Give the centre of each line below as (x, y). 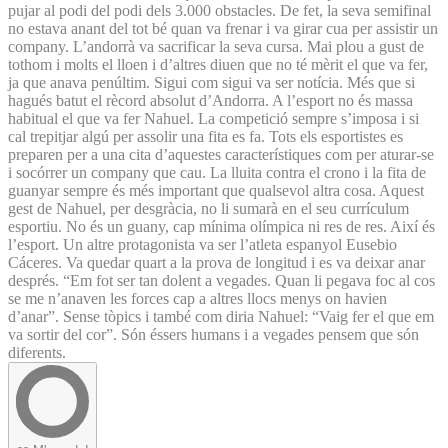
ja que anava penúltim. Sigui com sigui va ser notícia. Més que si (211, 82)
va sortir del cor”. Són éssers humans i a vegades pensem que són (213, 334)
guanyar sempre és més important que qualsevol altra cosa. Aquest (216, 190)
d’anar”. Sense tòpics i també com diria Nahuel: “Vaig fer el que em (221, 316)
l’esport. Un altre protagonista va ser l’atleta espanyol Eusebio (202, 244)
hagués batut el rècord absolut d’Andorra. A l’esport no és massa (210, 100)
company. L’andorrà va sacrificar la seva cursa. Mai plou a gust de (216, 46)
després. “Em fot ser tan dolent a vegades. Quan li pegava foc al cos (221, 280)
